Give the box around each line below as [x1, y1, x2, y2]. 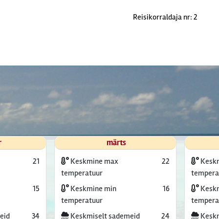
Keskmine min [68, 184, 116, 194]
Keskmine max [68, 156, 118, 166]
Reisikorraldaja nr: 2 [133, 12, 197, 22]
